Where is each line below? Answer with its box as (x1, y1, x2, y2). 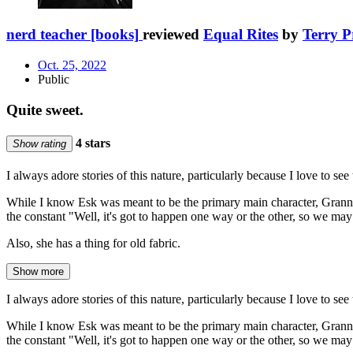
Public (38, 72, 69, 87)
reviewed (143, 26, 203, 43)
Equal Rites (203, 26, 278, 43)
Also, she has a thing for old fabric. (6, 236, 180, 251)
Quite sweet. (6, 101, 84, 118)
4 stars (72, 136, 110, 150)
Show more (13, 266, 64, 278)
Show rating (13, 138, 66, 150)
